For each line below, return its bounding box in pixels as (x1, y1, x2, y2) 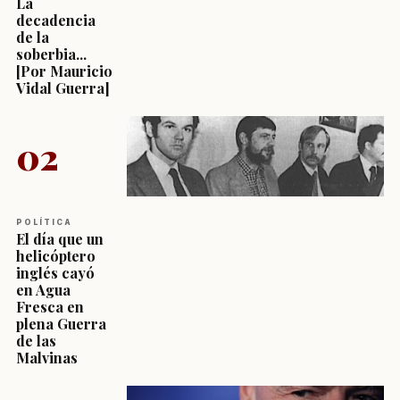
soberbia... (16, 44, 87, 63)
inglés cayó (16, 262, 95, 282)
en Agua (16, 279, 71, 299)
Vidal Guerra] (16, 78, 110, 97)
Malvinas (16, 347, 78, 367)
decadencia (16, 10, 96, 29)
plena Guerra (16, 313, 106, 333)
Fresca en (16, 296, 84, 316)
